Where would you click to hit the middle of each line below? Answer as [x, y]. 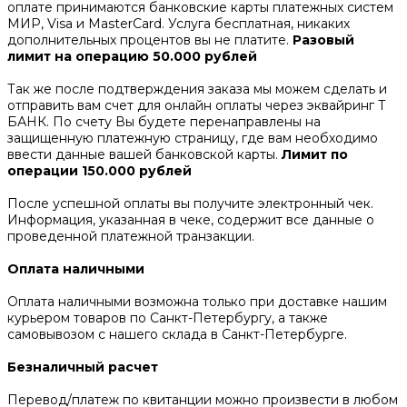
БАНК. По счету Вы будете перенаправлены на [164, 121]
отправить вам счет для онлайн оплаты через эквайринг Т [197, 105]
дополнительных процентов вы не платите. [150, 40]
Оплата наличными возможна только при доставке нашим [197, 301]
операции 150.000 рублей [101, 170]
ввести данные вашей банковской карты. [144, 154]
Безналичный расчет [84, 367]
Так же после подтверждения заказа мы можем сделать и [197, 89]
